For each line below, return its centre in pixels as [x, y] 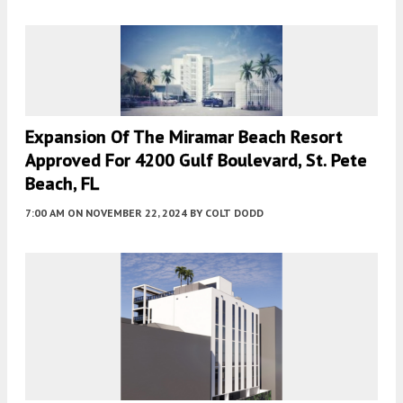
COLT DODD [234, 213]
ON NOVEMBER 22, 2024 [127, 213]
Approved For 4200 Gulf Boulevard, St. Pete [196, 161]
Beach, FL [63, 184]
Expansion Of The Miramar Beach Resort [184, 137]
